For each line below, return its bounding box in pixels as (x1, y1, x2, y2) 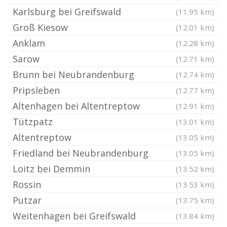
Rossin (13, 178, 41, 191)
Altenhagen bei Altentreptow (13, 100, 140, 112)
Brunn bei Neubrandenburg (13, 68, 134, 81)
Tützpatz (13, 116, 53, 128)
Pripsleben (13, 84, 60, 96)
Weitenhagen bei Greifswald (13, 210, 136, 222)
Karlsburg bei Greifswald (13, 6, 121, 18)
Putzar (13, 194, 42, 206)
